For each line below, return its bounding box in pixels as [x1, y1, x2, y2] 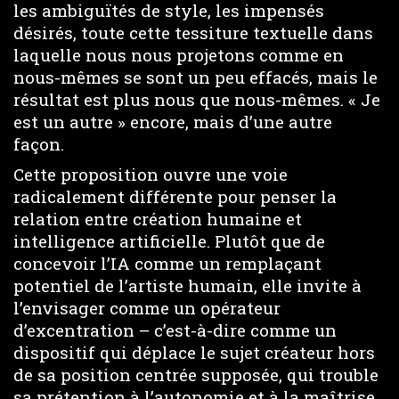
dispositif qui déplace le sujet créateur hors [13, 341, 375, 363]
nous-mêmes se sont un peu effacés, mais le [13, 65, 378, 88]
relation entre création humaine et [13, 208, 302, 230]
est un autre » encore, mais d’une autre [13, 110, 332, 133]
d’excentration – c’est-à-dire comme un [13, 319, 337, 341]
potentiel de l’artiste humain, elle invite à [13, 274, 362, 297]
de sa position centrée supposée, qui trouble [13, 363, 379, 386]
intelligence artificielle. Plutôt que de [13, 230, 325, 252]
